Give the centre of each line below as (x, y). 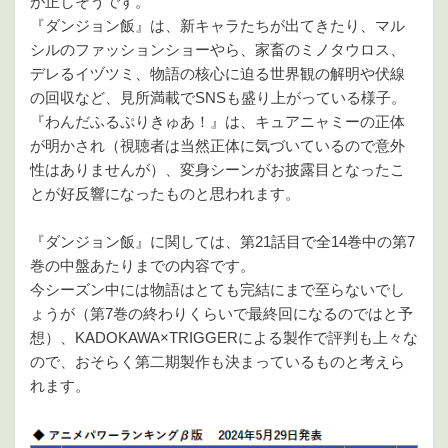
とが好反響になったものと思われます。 (165, 194)
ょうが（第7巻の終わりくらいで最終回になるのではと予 (221, 314)
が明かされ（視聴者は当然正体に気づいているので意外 (217, 146)
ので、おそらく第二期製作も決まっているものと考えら (217, 362)
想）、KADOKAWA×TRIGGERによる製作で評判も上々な (224, 338)
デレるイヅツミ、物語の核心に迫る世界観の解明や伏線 (217, 74)
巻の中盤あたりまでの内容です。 (142, 266)
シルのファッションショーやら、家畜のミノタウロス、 (217, 50)
